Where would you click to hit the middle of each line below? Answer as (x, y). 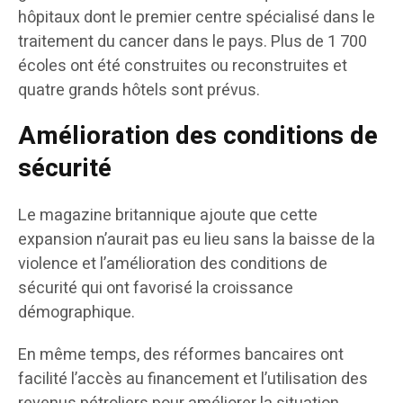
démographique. (76, 313)
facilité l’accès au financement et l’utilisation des (193, 380)
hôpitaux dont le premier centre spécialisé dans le (197, 18)
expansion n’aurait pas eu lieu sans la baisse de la (197, 240)
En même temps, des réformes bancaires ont (181, 355)
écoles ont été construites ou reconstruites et (183, 67)
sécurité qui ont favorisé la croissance (156, 289)
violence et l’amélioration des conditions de (173, 264)
